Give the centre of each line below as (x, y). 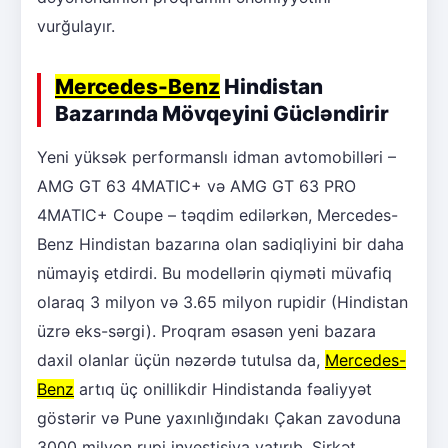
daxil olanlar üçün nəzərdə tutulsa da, (181, 359)
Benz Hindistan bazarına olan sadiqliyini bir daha (220, 243)
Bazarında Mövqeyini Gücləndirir (222, 113)
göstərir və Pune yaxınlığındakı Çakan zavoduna (219, 417)
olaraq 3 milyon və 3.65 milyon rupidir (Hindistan (222, 301)
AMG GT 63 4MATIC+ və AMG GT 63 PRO (196, 185)
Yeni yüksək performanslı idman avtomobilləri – (216, 156)
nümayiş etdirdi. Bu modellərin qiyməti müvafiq (214, 272)
